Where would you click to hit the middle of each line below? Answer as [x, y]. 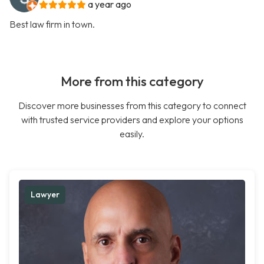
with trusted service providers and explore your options [132, 120]
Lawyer [45, 195]
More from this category [132, 82]
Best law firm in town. [52, 24]
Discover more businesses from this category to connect [132, 106]
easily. [132, 134]
